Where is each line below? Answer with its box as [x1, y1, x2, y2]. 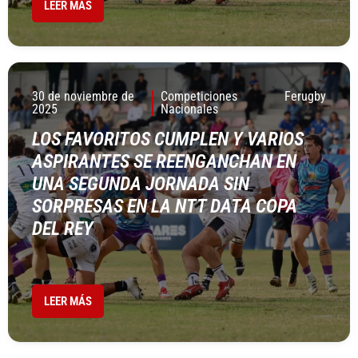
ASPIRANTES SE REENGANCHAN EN [32, 150, 296, 173]
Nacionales [160, 101, 218, 117]
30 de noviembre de [32, 89, 134, 104]
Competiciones [160, 89, 237, 104]
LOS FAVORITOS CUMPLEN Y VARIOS [32, 128, 304, 150]
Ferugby [284, 89, 326, 104]
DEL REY [32, 217, 93, 240]
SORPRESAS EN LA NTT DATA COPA [32, 195, 297, 217]
